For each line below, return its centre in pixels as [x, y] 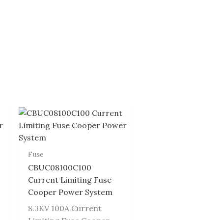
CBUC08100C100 [59, 168]
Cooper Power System [70, 192]
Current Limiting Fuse [69, 180]
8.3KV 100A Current [65, 208]
